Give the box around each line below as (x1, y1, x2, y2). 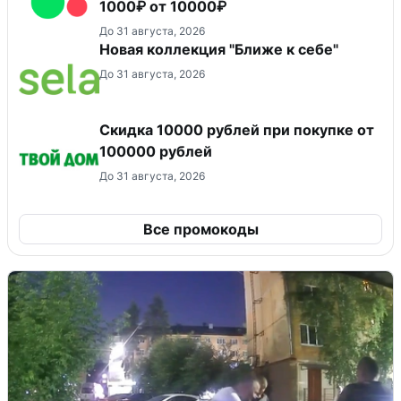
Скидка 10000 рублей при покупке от (99, 121, 374, 140)
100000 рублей (99, 142, 212, 161)
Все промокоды (142, 220, 259, 239)
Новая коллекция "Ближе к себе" (99, 40, 338, 59)
